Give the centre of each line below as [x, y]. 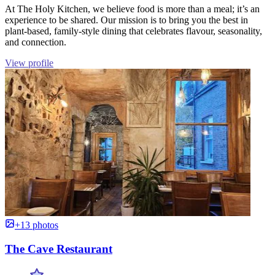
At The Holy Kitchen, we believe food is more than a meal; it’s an [132, 9]
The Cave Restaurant [59, 249]
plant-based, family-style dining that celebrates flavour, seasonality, [134, 31]
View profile [29, 63]
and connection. [36, 42]
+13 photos [37, 225]
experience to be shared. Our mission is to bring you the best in [126, 20]
